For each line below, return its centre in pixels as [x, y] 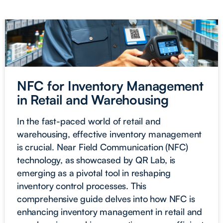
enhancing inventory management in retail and [110, 211]
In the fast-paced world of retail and [89, 121]
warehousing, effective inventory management [110, 134]
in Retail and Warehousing [93, 99]
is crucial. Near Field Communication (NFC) [103, 147]
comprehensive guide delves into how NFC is [106, 198]
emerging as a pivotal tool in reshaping [94, 172]
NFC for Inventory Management [110, 85]
